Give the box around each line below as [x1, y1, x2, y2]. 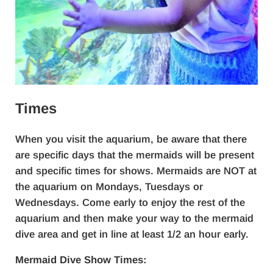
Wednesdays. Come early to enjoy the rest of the [15, 197, 245, 209]
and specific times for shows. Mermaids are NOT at [15, 165, 257, 177]
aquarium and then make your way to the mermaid [15, 213, 253, 225]
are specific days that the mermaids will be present [15, 149, 254, 161]
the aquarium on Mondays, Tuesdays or [15, 181, 203, 193]
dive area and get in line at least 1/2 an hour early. [15, 229, 249, 241]
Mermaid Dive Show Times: [15, 254, 147, 266]
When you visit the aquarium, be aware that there [15, 133, 247, 146]
